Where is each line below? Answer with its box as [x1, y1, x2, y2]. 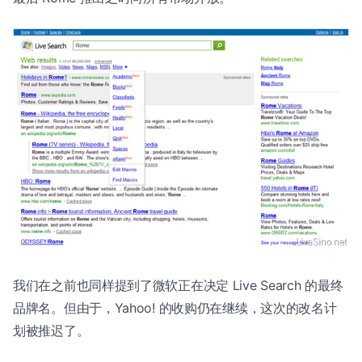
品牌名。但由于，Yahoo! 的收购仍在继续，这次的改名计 [13, 299, 337, 316]
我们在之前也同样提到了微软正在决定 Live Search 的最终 [13, 276, 343, 293]
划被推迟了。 [13, 322, 90, 339]
